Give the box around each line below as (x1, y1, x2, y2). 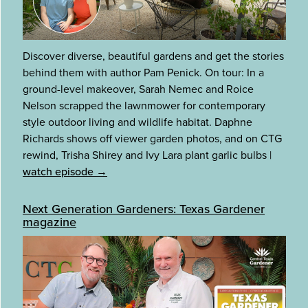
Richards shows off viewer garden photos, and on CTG (23, 131, 282, 147)
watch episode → (23, 164, 107, 180)
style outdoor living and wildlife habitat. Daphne (23, 114, 252, 131)
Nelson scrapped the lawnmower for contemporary (23, 98, 265, 114)
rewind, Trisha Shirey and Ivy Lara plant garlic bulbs (23, 147, 269, 164)
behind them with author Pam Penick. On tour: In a (23, 65, 264, 81)
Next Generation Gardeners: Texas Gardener (23, 199, 265, 218)
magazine (23, 212, 76, 231)
